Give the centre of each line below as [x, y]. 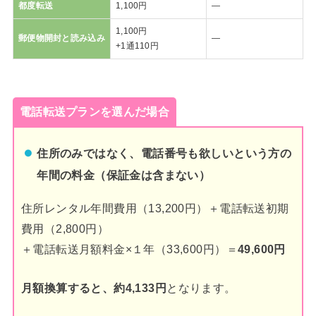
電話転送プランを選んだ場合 [94, 111]
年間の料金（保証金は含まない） [124, 175]
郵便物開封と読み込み [61, 38]
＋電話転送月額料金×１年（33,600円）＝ [129, 249]
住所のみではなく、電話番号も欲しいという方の [164, 153]
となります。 [201, 288]
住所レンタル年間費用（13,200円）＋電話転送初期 [155, 208]
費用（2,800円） [65, 228]
